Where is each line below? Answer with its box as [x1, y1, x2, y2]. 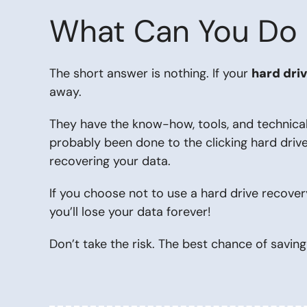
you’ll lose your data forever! [49, 204, 211, 220]
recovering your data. [49, 153, 174, 169]
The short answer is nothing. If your [49, 65, 251, 82]
